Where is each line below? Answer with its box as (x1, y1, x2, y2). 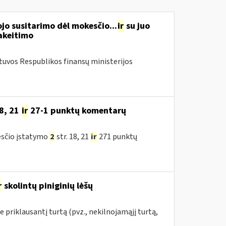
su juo (124, 20, 150, 32)
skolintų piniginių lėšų (2, 180, 93, 192)
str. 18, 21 (54, 131, 90, 142)
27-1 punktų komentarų (28, 104, 126, 117)
